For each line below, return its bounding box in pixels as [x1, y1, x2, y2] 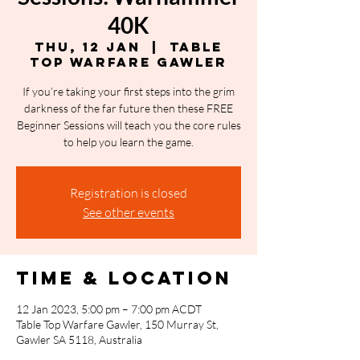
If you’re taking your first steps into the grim [22, 84, 235, 98]
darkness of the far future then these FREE [24, 101, 233, 115]
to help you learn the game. [63, 135, 194, 149]
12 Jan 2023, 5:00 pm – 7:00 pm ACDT [16, 302, 202, 316]
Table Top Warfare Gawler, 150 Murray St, [16, 317, 219, 331]
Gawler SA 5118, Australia [16, 333, 142, 346]
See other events [83, 204, 174, 220]
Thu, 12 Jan [35, 39, 141, 55]
